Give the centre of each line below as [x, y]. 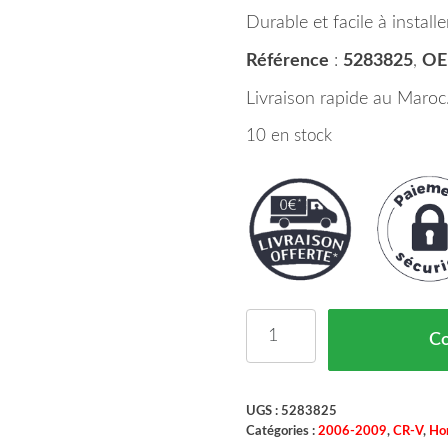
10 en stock [288, 136]
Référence [287, 61]
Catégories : [281, 430]
